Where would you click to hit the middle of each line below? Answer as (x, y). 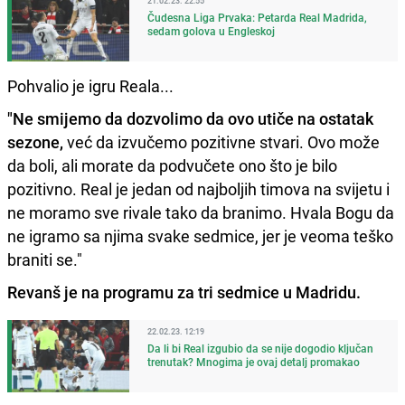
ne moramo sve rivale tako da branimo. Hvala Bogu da (201, 212)
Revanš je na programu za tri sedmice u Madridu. (184, 292)
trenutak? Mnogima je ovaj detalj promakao (254, 361)
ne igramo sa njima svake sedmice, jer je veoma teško (200, 235)
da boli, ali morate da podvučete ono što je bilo (172, 165)
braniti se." (45, 259)
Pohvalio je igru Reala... (90, 85)
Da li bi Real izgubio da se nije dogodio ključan (260, 348)
